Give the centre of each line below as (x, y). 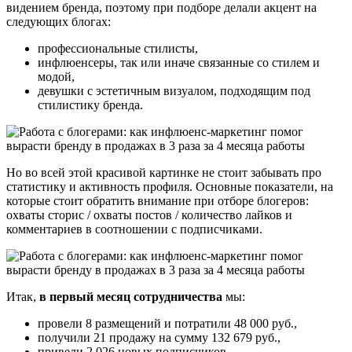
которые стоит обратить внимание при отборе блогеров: (158, 200)
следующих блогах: (59, 21)
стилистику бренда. (90, 104)
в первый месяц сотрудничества (131, 296)
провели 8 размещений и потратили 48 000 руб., (167, 323)
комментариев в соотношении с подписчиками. (134, 229)
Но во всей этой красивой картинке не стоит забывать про (164, 172)
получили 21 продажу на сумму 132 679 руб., (159, 337)
